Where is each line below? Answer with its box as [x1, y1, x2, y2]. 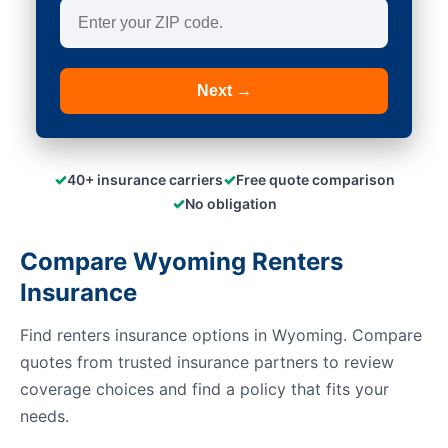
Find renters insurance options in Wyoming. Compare [20, 325, 422, 345]
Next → [196, 82, 252, 99]
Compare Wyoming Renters [20, 247, 343, 276]
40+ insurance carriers [66, 171, 223, 188]
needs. [20, 406, 69, 426]
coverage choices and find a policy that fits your [20, 379, 389, 399]
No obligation [184, 195, 277, 212]
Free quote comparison [235, 171, 395, 188]
